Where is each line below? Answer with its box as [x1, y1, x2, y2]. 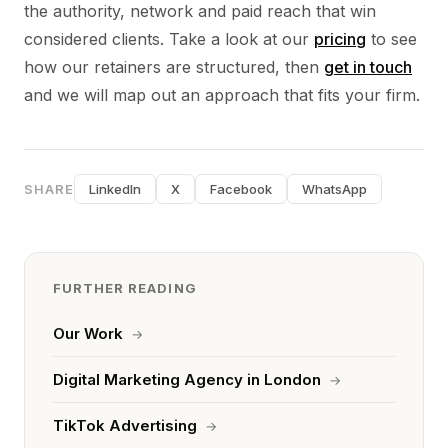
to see [366, 29, 417, 49]
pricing [314, 29, 366, 49]
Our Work [53, 324, 123, 343]
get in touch [324, 57, 412, 77]
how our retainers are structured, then [24, 57, 324, 77]
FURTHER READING [53, 280, 197, 296]
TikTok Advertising [53, 416, 197, 435]
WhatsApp [302, 181, 367, 197]
